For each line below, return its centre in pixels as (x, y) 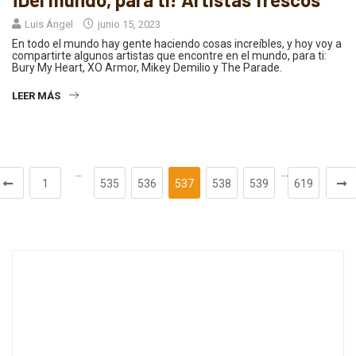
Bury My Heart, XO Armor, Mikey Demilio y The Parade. (147, 67)
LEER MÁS (36, 95)
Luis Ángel (49, 24)
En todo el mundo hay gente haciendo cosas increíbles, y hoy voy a (177, 43)
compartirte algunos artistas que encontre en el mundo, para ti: (169, 55)
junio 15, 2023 (128, 24)
